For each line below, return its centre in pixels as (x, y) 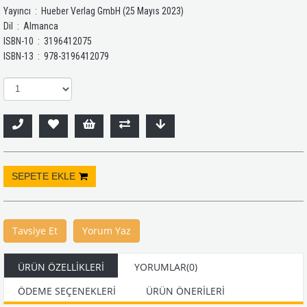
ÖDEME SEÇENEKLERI (67, 291)
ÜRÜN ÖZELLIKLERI (61, 267)
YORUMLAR (160, 267)
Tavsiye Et (35, 230)
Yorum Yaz (107, 230)
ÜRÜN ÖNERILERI (185, 291)
